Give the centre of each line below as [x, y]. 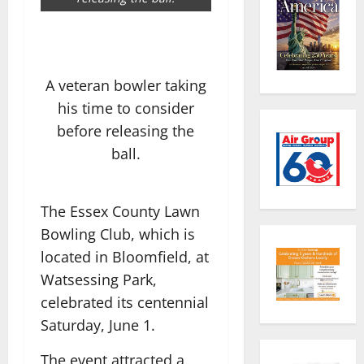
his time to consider [126, 108]
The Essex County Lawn [120, 211]
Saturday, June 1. [98, 325]
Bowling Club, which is [118, 234]
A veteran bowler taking [126, 86]
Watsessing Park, [99, 279]
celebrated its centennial [125, 302]
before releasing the [126, 131]
